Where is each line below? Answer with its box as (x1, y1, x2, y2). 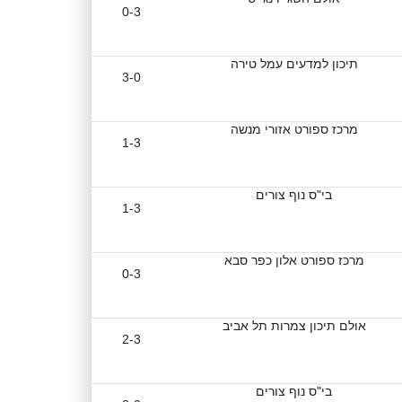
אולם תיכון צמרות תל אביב (222, 319, 366, 333)
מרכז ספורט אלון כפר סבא (223, 253, 364, 267)
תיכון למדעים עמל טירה (230, 57, 358, 71)
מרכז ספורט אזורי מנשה (230, 122, 358, 136)
